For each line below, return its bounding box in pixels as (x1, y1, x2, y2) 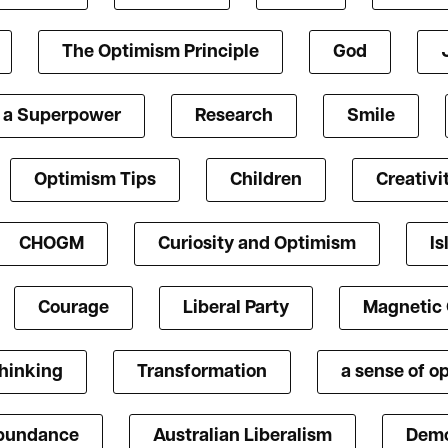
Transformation (136, 363, 267, 383)
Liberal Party (182, 299, 289, 319)
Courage (37, 299, 109, 319)
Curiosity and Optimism (157, 235, 356, 255)
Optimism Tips (34, 171, 156, 191)
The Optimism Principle (62, 43, 259, 63)
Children (230, 171, 302, 191)
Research (194, 107, 273, 127)
